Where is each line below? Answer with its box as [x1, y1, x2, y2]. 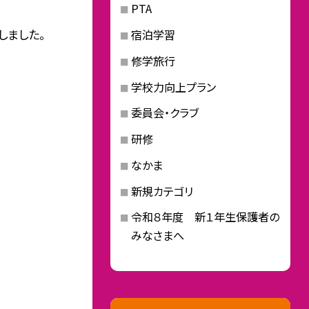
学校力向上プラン [130, 78, 216, 95]
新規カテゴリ [130, 182, 193, 199]
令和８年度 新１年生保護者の [130, 208, 279, 226]
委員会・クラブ [130, 104, 199, 121]
